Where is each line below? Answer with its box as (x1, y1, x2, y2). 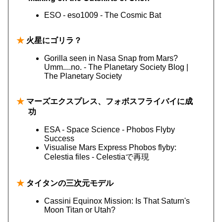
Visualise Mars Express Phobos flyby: (44, 143, 176, 152)
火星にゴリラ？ (24, 36, 82, 45)
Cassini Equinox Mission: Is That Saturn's (44, 197, 190, 205)
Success (44, 134, 74, 143)
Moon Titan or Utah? (44, 206, 115, 214)
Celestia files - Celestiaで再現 (44, 153, 149, 161)
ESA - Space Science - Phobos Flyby (44, 125, 175, 134)
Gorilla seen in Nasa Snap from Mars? (44, 54, 178, 62)
